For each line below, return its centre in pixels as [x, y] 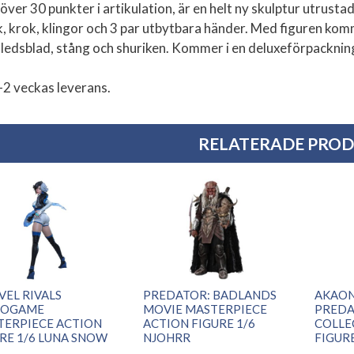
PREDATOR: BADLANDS [210, 294]
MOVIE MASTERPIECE [205, 309]
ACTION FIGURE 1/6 [200, 323]
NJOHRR [167, 337]
